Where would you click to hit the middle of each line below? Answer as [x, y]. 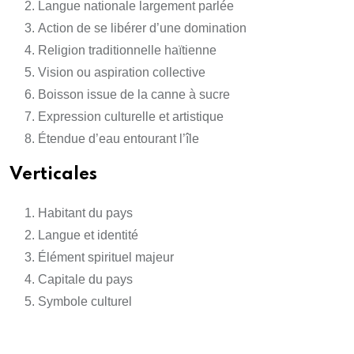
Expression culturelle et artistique [131, 117]
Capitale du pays [85, 280]
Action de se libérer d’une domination [142, 28]
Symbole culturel [85, 302]
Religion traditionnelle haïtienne [127, 51]
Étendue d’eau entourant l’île [119, 139]
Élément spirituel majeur [106, 258]
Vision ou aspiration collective [122, 73]
